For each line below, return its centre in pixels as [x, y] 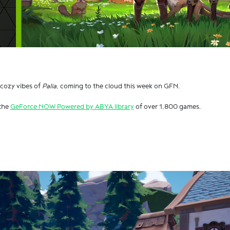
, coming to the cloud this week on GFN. [118, 86]
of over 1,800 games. [167, 107]
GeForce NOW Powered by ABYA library [72, 107]
